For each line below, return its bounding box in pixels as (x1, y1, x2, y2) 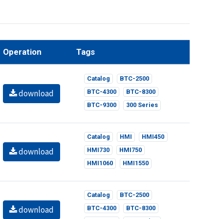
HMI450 (142, 132, 165, 140)
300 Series (126, 101, 158, 109)
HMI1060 (87, 159, 113, 167)
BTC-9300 (87, 101, 117, 109)
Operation (3, 46, 42, 57)
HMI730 (87, 146, 110, 154)
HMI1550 (123, 159, 149, 167)
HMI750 (119, 146, 142, 154)
